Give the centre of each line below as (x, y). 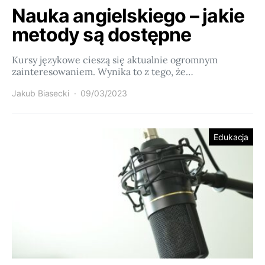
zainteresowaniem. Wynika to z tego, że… (103, 72)
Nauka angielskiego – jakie (128, 16)
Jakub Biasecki (41, 93)
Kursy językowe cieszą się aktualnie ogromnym (115, 60)
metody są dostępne (102, 35)
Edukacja (231, 137)
